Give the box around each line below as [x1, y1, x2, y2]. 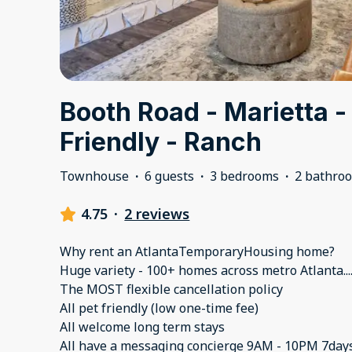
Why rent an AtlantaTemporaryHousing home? [60, 243, 335, 261]
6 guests [145, 167, 194, 185]
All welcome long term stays [60, 318, 225, 336]
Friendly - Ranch [60, 126, 262, 158]
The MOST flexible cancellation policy [60, 280, 283, 299]
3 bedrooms [210, 167, 279, 185]
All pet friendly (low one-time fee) [60, 299, 258, 317]
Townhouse [60, 167, 129, 185]
